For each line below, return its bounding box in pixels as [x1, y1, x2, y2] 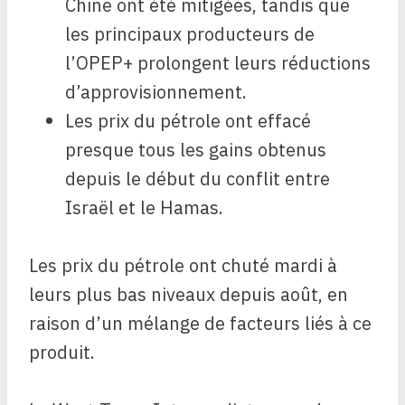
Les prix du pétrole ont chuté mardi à [29, 253, 337, 278]
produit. [29, 340, 95, 365]
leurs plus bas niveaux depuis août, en [29, 282, 348, 307]
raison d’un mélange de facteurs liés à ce [29, 311, 372, 336]
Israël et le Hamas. [65, 195, 223, 221]
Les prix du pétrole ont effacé [65, 108, 311, 134]
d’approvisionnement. [65, 80, 247, 105]
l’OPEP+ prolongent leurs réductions [65, 51, 371, 76]
